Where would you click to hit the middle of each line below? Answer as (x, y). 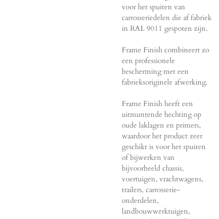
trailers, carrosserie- (151, 189)
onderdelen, (140, 200)
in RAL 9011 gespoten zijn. (165, 28)
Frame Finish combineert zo (165, 50)
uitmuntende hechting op (162, 114)
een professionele (148, 60)
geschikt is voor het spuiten (164, 146)
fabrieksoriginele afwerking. (165, 82)
